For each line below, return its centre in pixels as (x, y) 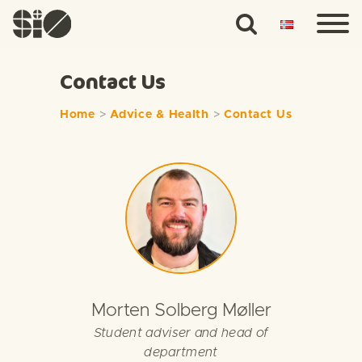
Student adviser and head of (181, 333)
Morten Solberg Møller (181, 311)
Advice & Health (160, 115)
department (181, 352)
